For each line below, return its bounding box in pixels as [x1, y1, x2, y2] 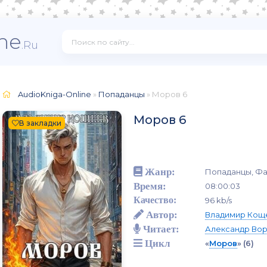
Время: [133, 180, 166, 191]
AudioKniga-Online [18, 89, 91, 99]
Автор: [144, 209, 178, 219]
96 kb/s [205, 195, 232, 205]
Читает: [141, 223, 179, 234]
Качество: [133, 194, 176, 204]
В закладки [19, 119, 61, 128]
